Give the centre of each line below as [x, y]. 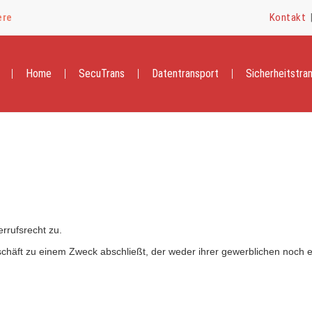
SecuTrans [102, 73]
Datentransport [185, 73]
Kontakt [287, 17]
